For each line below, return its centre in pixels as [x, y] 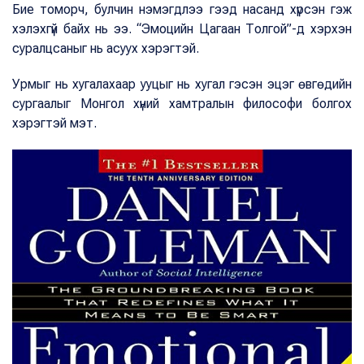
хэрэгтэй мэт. [54, 123]
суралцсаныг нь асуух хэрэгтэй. [106, 48]
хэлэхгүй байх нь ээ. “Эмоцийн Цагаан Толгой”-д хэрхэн [182, 28]
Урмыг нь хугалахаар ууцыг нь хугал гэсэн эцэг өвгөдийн [182, 84]
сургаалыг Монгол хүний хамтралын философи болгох [182, 103]
